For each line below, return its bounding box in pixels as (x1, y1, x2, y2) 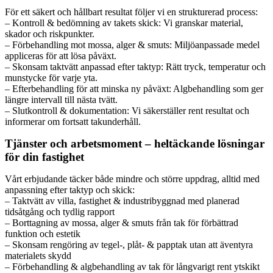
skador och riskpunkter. (5, 28, 94, 39)
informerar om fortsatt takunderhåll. (5, 116, 141, 127)
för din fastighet (5, 150, 84, 163)
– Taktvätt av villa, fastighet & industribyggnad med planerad (5, 195, 239, 206)
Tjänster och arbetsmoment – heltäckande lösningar (5, 136, 264, 150)
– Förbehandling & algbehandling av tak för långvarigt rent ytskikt (5, 261, 260, 272)
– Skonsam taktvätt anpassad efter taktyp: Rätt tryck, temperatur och (5, 61, 266, 72)
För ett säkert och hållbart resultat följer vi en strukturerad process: (5, 6, 258, 17)
